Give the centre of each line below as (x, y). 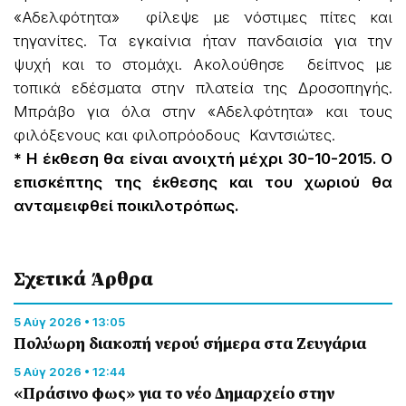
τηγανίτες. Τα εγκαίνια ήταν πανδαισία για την (203, 40)
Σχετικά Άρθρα (83, 278)
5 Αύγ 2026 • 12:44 (70, 371)
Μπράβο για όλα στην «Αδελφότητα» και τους (203, 111)
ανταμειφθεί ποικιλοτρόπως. (126, 205)
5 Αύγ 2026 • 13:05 (69, 321)
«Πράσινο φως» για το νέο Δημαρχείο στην (174, 393)
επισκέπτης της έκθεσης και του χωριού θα (203, 182)
